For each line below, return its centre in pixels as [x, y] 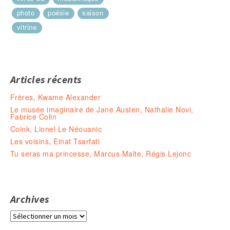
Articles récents [46, 80]
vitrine [27, 27]
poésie [59, 13]
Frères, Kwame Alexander [56, 97]
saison [93, 13]
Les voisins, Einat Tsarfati [55, 141]
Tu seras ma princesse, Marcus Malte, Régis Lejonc [101, 154]
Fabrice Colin [34, 117]
